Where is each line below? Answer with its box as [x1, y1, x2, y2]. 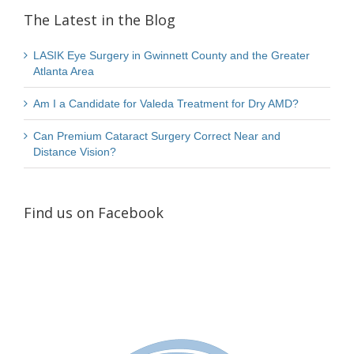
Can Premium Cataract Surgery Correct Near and [33, 130, 281, 143]
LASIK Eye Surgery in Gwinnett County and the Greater [33, 49, 310, 62]
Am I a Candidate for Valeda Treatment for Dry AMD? [33, 97, 299, 111]
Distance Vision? [33, 145, 116, 159]
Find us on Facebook [24, 203, 164, 223]
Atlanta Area [33, 65, 94, 78]
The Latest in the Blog [24, 10, 175, 30]
